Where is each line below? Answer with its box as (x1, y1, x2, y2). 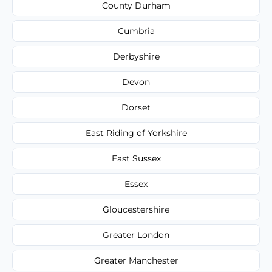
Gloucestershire (103, 203, 169, 215)
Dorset (121, 101, 151, 113)
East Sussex (111, 152, 161, 164)
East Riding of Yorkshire (85, 127, 187, 138)
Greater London (103, 229, 169, 240)
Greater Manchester (93, 254, 178, 266)
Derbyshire (112, 50, 160, 62)
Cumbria (117, 25, 155, 36)
